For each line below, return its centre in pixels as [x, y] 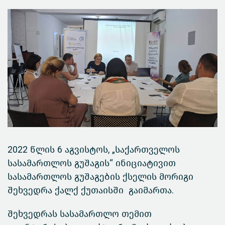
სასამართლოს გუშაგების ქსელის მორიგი [102, 177]
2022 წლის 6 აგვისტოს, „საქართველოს [94, 150]
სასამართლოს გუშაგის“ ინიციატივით [92, 163]
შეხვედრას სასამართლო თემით [80, 214]
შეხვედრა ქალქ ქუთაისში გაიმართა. [91, 191]
